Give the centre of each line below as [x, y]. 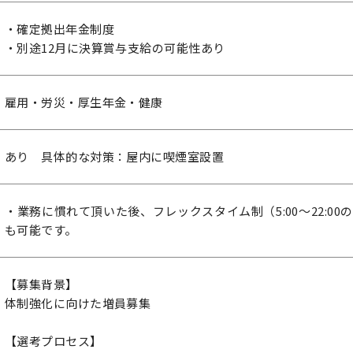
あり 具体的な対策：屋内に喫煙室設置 [115, 156]
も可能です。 [41, 230]
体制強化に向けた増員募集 [78, 303]
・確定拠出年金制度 [60, 29]
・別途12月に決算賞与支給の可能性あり [115, 48]
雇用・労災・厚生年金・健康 [84, 102]
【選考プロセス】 [54, 341]
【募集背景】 [41, 284]
